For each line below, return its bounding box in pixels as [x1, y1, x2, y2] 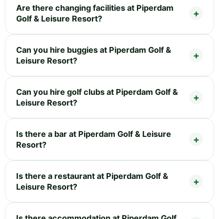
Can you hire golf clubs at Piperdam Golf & [16, 87, 178, 97]
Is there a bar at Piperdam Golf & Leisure [16, 129, 171, 139]
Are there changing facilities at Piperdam [16, 2, 174, 13]
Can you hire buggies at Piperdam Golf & [16, 44, 171, 55]
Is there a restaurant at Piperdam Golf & [16, 171, 168, 181]
